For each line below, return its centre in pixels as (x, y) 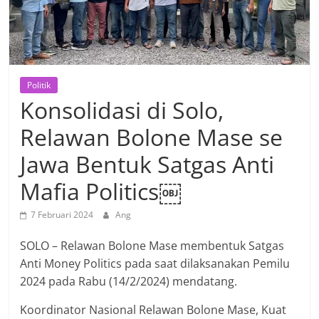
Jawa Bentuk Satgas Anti (147, 164)
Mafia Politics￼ (101, 192)
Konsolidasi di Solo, (122, 110)
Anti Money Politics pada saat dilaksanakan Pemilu (155, 264)
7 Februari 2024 (62, 215)
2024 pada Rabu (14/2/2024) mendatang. (129, 282)
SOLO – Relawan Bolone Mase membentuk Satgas (152, 246)
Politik (39, 85)
